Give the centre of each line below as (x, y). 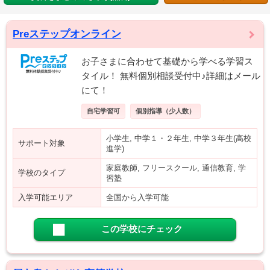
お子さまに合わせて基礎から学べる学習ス (167, 61)
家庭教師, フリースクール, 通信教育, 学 (176, 168)
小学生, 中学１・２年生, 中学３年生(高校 (179, 138)
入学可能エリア (46, 197)
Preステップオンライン (67, 34)
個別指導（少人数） (165, 111)
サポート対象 (42, 143)
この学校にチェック (142, 229)
